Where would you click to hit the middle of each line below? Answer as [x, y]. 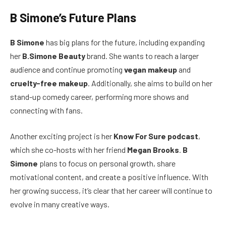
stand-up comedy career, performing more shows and [99, 96]
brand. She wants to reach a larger [142, 55]
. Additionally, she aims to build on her [150, 83]
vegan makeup [151, 69]
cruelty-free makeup [49, 83]
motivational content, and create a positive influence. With [109, 177]
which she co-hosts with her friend [69, 150]
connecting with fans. [46, 110]
